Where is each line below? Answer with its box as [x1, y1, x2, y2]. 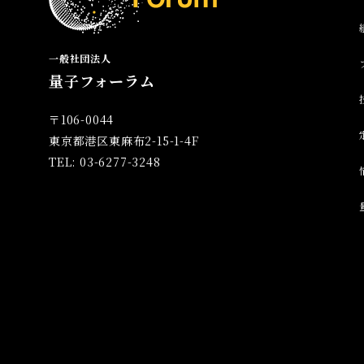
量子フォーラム [49, 69, 155, 91]
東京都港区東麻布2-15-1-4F [49, 132, 199, 149]
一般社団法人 [49, 50, 111, 65]
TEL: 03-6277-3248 [49, 153, 161, 170]
